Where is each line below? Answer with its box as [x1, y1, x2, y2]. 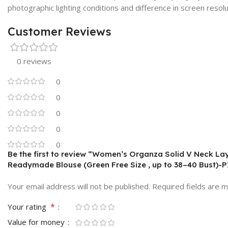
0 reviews [17, 55, 51, 66]
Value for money [8, 216, 67, 227]
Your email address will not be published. [8, 181, 150, 191]
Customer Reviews [8, 24, 111, 39]
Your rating [8, 201, 50, 212]
